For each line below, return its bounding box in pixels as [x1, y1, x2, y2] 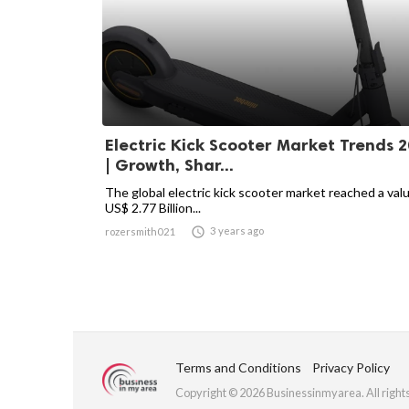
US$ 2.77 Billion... [105, 200, 201, 215]
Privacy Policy [312, 360, 390, 375]
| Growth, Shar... [105, 155, 234, 175]
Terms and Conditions [175, 360, 301, 375]
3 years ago [210, 225, 264, 236]
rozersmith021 [105, 225, 176, 237]
